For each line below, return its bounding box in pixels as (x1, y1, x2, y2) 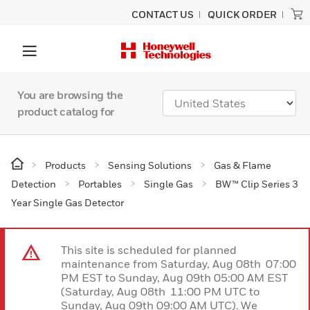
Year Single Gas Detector (11, 197, 124, 208)
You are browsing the (17, 88, 123, 102)
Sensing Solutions (108, 159, 192, 171)
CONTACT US (131, 8, 194, 20)
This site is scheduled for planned (61, 243, 237, 257)
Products (45, 159, 86, 171)
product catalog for (17, 104, 114, 118)
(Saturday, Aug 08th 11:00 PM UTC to (61, 284, 262, 298)
